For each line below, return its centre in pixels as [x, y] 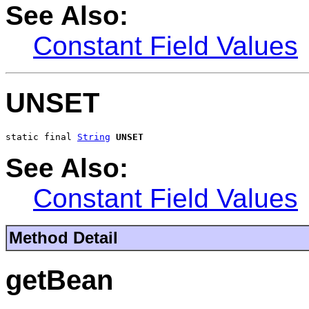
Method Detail [63, 238]
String [94, 137]
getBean [59, 280]
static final [41, 137]
